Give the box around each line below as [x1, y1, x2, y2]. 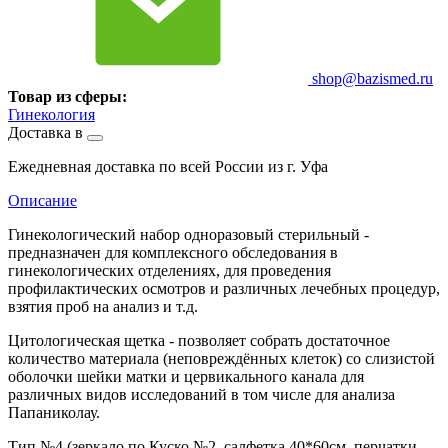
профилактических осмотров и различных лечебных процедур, [8, 279, 440, 297]
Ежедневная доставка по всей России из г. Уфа [8, 157, 328, 175]
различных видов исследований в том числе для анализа [8, 385, 395, 403]
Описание [8, 191, 77, 209]
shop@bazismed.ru [308, 69, 433, 87]
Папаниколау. [8, 403, 100, 421]
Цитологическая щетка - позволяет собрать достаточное [8, 331, 390, 349]
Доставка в [8, 123, 87, 141]
